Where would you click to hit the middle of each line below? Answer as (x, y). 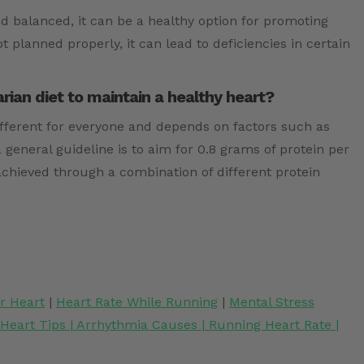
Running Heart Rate (270, 325)
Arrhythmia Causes (137, 325)
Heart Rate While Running (137, 302)
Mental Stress (272, 302)
